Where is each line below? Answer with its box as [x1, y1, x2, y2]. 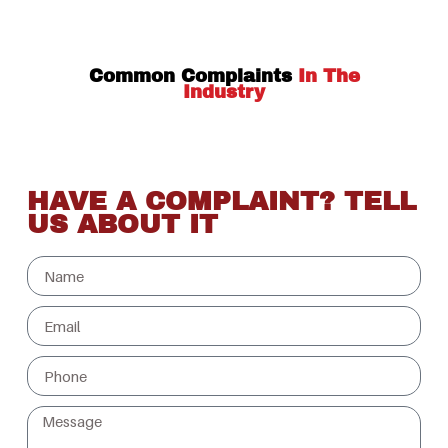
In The [297, 66, 360, 87]
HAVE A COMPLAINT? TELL [26, 187, 416, 216]
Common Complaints [88, 66, 298, 87]
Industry [183, 82, 265, 103]
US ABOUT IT [26, 210, 218, 239]
